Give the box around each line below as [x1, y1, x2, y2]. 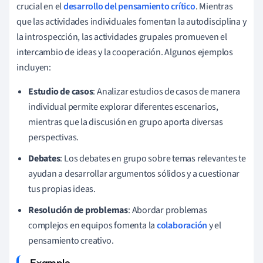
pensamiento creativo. [28, 234, 114, 247]
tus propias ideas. [28, 182, 96, 195]
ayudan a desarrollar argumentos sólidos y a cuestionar [28, 167, 240, 180]
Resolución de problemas [28, 203, 128, 217]
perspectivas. [28, 130, 79, 144]
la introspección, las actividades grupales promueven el [16, 30, 227, 43]
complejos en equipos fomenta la [28, 218, 157, 232]
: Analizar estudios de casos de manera [93, 85, 241, 98]
